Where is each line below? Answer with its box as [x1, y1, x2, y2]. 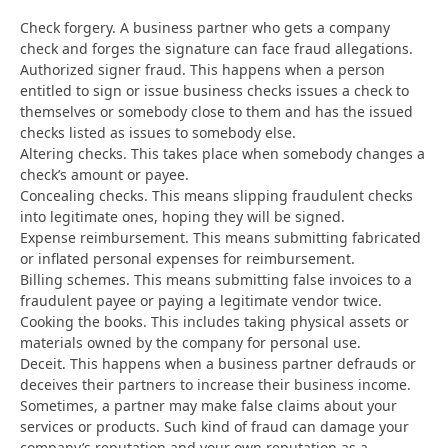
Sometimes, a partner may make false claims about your [20, 395, 397, 415]
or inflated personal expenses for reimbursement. [20, 248, 359, 268]
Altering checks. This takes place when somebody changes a [20, 143, 425, 163]
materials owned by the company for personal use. [20, 332, 365, 352]
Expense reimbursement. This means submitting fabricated [20, 227, 421, 247]
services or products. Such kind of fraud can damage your [20, 416, 409, 436]
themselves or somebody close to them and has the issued [20, 101, 413, 121]
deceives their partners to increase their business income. [20, 374, 411, 394]
